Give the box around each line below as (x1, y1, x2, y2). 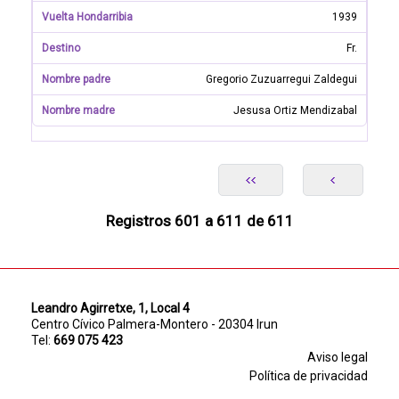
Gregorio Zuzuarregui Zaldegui (206, 73, 357, 85)
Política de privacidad (249, 369, 368, 383)
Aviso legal (307, 350, 368, 364)
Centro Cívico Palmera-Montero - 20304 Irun (31, 317, 278, 331)
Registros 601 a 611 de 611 (105, 212, 294, 230)
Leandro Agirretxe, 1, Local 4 (31, 301, 190, 315)
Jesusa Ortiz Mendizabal (233, 104, 357, 117)
